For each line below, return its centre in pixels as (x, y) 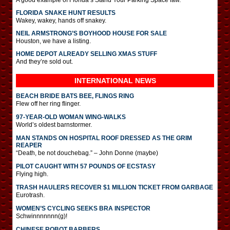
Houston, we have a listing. (53, 41)
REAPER (29, 145)
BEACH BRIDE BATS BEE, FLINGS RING (75, 96)
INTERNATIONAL (104, 80)
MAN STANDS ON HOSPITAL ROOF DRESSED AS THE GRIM (104, 138)
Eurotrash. (30, 195)
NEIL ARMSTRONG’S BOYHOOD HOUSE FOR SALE (91, 33)
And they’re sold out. (44, 61)
